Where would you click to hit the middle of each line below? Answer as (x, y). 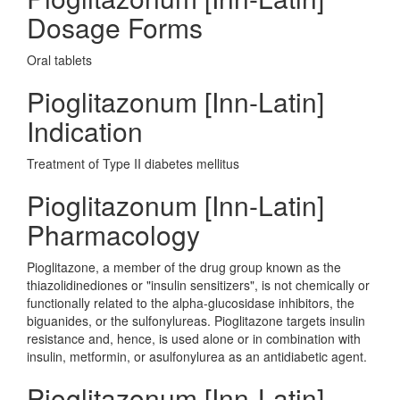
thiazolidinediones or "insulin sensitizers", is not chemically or (198, 285)
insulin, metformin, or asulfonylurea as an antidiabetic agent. (197, 356)
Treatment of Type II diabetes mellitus (133, 163)
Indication (85, 131)
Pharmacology (113, 234)
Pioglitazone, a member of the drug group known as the (184, 267)
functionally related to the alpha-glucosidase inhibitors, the (191, 303)
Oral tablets (59, 60)
